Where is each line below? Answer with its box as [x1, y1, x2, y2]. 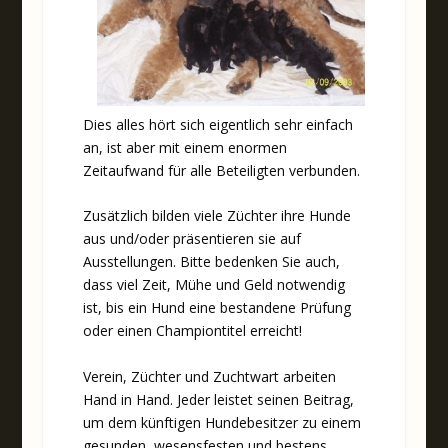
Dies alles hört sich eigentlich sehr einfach [82, 114, 353, 134]
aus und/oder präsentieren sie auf [82, 229, 301, 249]
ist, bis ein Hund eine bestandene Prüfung [82, 298, 351, 318]
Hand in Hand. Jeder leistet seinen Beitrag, [82, 389, 354, 409]
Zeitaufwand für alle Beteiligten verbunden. [82, 160, 360, 180]
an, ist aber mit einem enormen [82, 137, 287, 157]
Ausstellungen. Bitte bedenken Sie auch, [82, 252, 340, 272]
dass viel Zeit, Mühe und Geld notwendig [82, 275, 345, 295]
